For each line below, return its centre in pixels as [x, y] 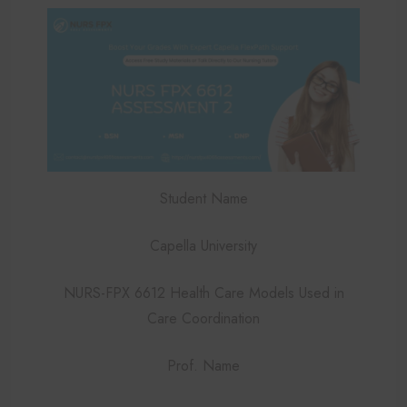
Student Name [203, 198]
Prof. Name [203, 365]
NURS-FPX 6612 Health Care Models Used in [203, 293]
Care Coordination [203, 318]
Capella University [203, 245]
